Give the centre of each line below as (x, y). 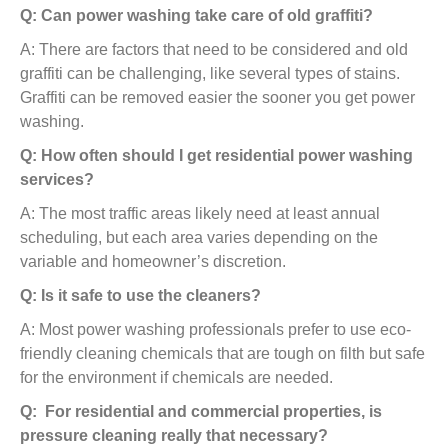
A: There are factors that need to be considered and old (214, 49)
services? (57, 179)
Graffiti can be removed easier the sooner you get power (217, 97)
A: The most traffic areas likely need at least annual (200, 213)
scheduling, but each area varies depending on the (199, 237)
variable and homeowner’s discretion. (161, 261)
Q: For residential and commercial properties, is (201, 411)
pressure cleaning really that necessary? (174, 435)
